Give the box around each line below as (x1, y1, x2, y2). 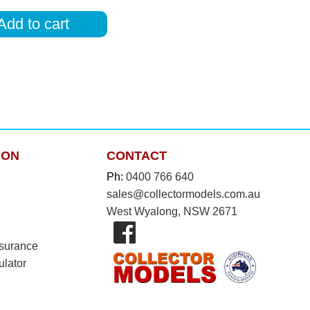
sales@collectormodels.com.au (106, 188, 260, 200)
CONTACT (106, 148, 167, 163)
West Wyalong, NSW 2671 (106, 205, 237, 217)
